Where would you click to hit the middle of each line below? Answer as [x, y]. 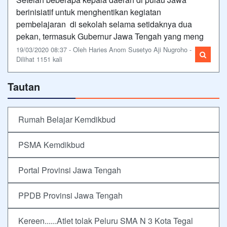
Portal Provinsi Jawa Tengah [70, 170]
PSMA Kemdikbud [51, 145]
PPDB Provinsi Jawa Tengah [70, 195]
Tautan [24, 86]
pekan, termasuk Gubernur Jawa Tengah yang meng [110, 36]
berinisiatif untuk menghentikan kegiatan [89, 12]
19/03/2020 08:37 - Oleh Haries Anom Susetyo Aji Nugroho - [104, 49]
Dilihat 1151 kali [39, 59]
